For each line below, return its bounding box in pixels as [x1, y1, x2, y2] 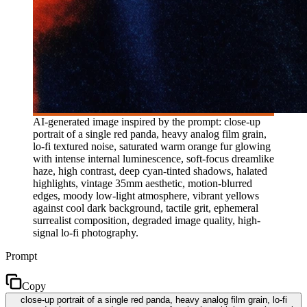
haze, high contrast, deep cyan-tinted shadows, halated [33, 164, 267, 177]
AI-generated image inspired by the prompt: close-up [33, 115, 260, 127]
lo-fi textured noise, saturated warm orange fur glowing [33, 140, 271, 152]
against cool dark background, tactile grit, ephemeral [33, 201, 258, 214]
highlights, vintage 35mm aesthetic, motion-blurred [33, 177, 252, 189]
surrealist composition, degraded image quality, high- [33, 214, 260, 226]
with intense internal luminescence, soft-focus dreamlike [33, 152, 274, 164]
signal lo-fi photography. [33, 226, 138, 238]
